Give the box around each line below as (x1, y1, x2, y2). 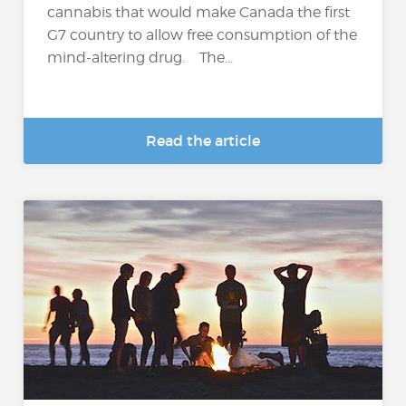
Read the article (146, 131, 260, 150)
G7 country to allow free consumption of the (47, 25, 358, 43)
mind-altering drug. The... (47, 48, 234, 66)
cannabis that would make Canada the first (47, 3, 351, 21)
